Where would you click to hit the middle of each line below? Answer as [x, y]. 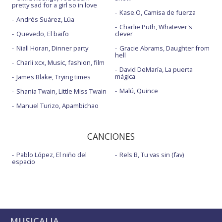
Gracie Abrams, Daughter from [164, 48]
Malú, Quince [139, 91]
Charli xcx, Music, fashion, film [60, 63]
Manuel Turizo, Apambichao [57, 106]
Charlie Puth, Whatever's [156, 27]
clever [124, 34]
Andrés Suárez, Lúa [45, 20]
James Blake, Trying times [54, 77]
